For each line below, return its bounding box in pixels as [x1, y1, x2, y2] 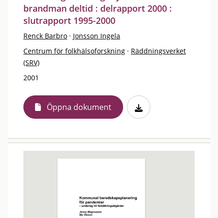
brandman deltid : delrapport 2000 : [23, 2, 172, 14]
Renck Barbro [23, 31, 67, 40]
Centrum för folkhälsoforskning [23, 46, 125, 55]
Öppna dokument [47, 102, 111, 112]
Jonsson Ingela [73, 31, 120, 40]
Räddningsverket [131, 46, 186, 55]
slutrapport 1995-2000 [23, 15, 115, 26]
